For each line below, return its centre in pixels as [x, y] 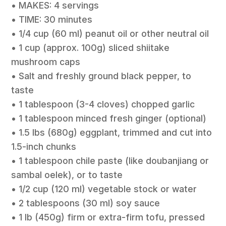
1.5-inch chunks [44, 147]
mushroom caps [46, 62]
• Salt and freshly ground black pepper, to [101, 76]
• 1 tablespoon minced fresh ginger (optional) [109, 119]
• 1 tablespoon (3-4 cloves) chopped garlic [103, 104]
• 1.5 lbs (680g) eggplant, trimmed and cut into [112, 133]
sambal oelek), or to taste [67, 175]
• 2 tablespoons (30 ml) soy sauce [86, 203]
